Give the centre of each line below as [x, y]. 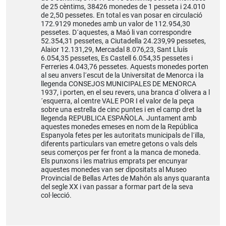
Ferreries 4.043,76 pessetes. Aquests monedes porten [124, 67]
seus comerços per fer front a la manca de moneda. [121, 152]
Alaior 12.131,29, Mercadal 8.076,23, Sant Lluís [114, 49]
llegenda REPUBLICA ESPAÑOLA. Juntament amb [119, 118]
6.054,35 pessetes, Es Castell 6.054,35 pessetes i [117, 58]
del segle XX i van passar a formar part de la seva [117, 187]
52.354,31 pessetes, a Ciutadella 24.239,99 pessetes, [123, 41]
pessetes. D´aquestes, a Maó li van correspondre [116, 32]
